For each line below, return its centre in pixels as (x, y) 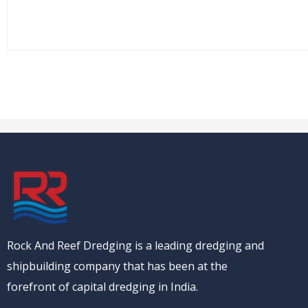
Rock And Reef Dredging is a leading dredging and (135, 245)
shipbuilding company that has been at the (117, 266)
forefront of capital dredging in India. (104, 286)
